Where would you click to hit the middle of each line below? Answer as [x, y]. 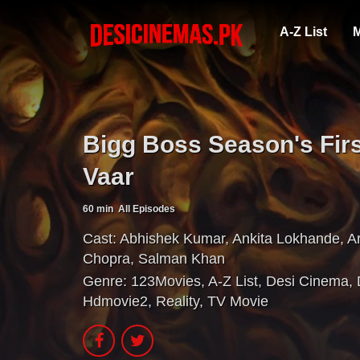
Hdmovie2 [115, 302]
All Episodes [147, 209]
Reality [178, 302]
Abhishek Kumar [172, 239]
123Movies [166, 282]
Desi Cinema [307, 282]
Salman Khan [182, 259]
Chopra [106, 259]
